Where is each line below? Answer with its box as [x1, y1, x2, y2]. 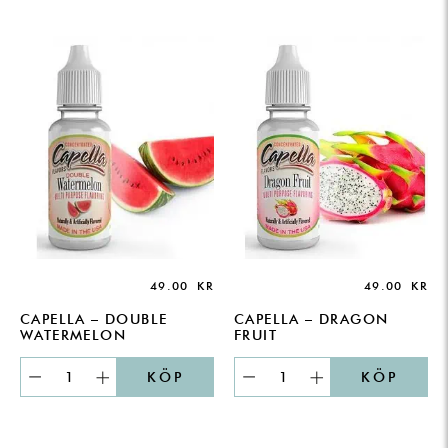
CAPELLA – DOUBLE [20, 310, 168, 327]
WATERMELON [20, 326, 127, 343]
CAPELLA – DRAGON [234, 310, 389, 327]
